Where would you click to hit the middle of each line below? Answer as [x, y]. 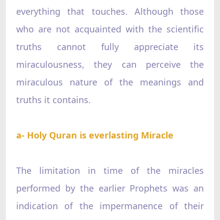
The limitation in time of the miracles [110, 170]
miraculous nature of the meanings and [110, 82]
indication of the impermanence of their [110, 206]
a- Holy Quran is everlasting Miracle [95, 135]
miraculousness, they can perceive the [110, 64]
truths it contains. [53, 99]
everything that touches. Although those [110, 11]
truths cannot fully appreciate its [110, 46]
